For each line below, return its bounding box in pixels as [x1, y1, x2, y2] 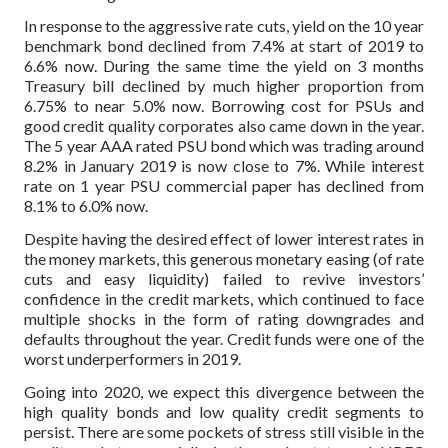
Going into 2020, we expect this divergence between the [24, 381, 424, 401]
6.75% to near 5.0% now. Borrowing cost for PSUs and [24, 96, 424, 116]
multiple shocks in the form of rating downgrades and [24, 309, 424, 329]
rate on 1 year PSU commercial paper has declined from [24, 176, 424, 196]
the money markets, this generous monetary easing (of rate [24, 249, 424, 269]
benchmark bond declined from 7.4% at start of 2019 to [24, 36, 424, 56]
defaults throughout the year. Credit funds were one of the [24, 329, 424, 349]
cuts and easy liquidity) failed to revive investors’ [24, 269, 424, 289]
